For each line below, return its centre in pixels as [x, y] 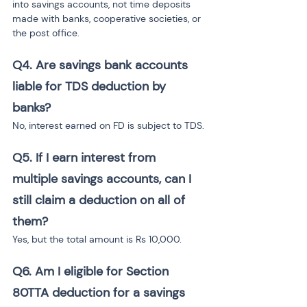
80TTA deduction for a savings [100, 293]
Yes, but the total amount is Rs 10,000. [97, 239]
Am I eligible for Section [103, 271]
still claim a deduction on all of [100, 200]
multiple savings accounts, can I [103, 179]
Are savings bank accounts [113, 65]
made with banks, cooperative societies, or [108, 19]
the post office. [46, 33]
